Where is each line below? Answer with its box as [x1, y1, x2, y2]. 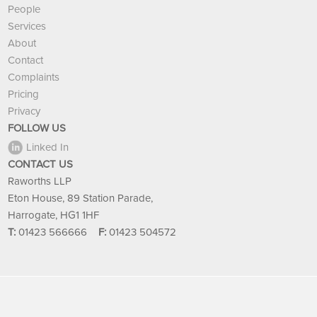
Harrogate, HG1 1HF [8, 209, 100, 222]
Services [8, 20, 47, 33]
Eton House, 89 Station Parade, [8, 192, 154, 205]
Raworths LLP [8, 175, 72, 188]
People [8, 3, 41, 16]
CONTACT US [8, 158, 74, 171]
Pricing [8, 88, 40, 101]
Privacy [8, 105, 41, 118]
